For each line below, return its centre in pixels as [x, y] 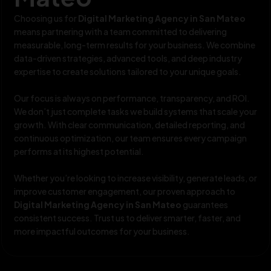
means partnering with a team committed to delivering [120, 31]
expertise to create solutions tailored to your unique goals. [128, 71]
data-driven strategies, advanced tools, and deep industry [128, 58]
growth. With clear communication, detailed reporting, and [129, 124]
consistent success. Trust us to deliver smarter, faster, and [127, 217]
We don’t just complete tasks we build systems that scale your [135, 111]
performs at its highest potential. [79, 151]
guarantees [205, 204]
